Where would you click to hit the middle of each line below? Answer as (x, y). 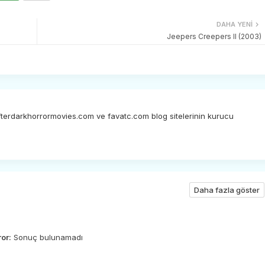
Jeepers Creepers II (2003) (214, 36)
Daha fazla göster (227, 190)
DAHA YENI (234, 24)
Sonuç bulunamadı (47, 237)
